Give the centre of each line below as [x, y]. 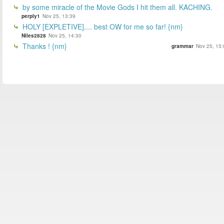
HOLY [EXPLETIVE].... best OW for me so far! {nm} [102, 26]
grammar [182, 46]
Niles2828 [34, 35]
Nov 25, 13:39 [59, 16]
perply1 [31, 16]
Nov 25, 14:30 [65, 35]
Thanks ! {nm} [44, 46]
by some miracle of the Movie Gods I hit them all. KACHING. [116, 7]
